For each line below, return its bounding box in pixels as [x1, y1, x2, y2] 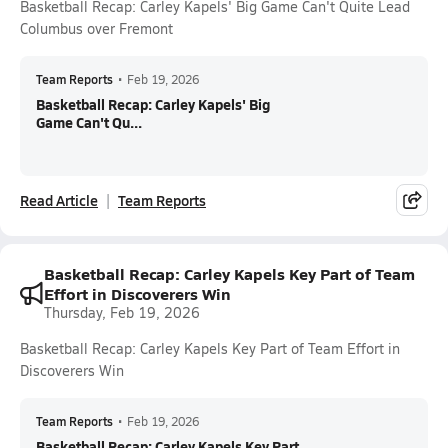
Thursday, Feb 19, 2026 [44, 303, 200, 322]
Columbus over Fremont [20, 19, 173, 38]
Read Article [20, 190, 98, 210]
